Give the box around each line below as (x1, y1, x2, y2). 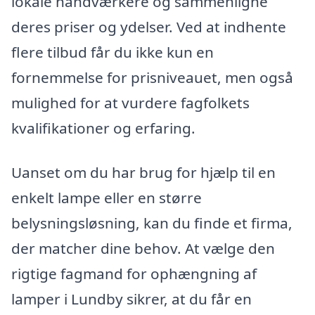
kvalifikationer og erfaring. (11, 117, 195, 138)
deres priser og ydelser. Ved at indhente (11, 16, 286, 37)
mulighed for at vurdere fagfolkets (11, 92, 250, 112)
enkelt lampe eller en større (11, 188, 202, 208)
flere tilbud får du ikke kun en (11, 41, 214, 62)
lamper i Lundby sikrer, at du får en (11, 289, 252, 309)
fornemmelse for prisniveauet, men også (11, 67, 293, 87)
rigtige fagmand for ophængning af (11, 264, 257, 284)
